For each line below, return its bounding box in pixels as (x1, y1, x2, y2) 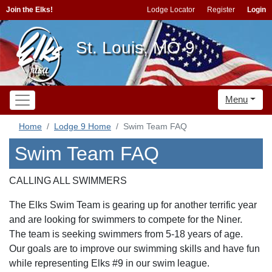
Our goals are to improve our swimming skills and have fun (9, 243, 260, 254)
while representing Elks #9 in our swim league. (9, 258, 209, 268)
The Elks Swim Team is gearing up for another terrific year (9, 200, 257, 210)
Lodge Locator (147, 5, 195, 14)
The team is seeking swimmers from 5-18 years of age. (9, 229, 245, 239)
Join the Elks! (6, 5, 53, 14)
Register (207, 5, 235, 14)
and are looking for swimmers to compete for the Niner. (9, 214, 245, 225)
